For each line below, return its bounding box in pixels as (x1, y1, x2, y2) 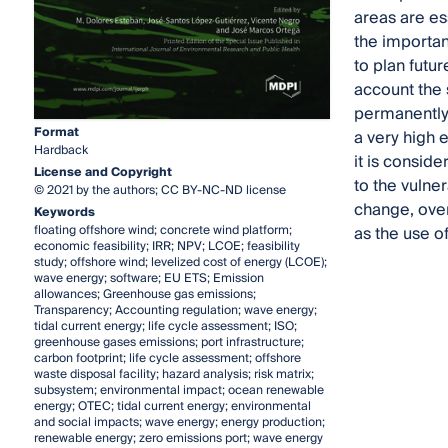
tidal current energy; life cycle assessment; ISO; (33, 315, 297, 337)
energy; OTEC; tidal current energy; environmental (33, 395, 311, 417)
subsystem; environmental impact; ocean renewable (33, 379, 324, 401)
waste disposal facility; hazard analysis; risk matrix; (33, 363, 314, 385)
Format (33, 121, 79, 143)
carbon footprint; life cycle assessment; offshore (33, 347, 301, 369)
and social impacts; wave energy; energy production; (33, 411, 325, 433)
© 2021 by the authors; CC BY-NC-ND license (33, 179, 286, 201)
